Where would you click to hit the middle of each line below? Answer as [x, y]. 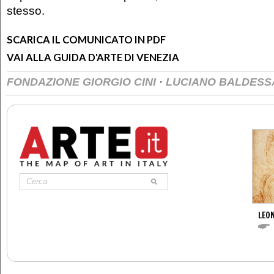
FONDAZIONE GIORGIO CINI [83, 82]
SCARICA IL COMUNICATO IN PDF [86, 39]
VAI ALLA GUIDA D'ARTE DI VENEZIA [93, 57]
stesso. [26, 10]
